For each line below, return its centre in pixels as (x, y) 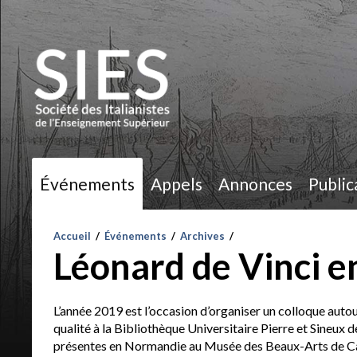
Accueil (72, 235)
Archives (202, 235)
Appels (177, 183)
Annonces (256, 183)
